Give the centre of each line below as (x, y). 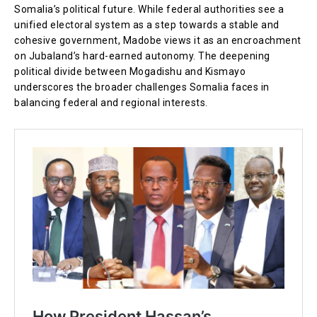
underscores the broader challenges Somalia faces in (142, 87)
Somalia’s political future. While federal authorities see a (149, 9)
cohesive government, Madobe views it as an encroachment (158, 40)
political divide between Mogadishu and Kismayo (130, 71)
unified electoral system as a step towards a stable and (147, 24)
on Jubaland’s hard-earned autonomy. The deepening (142, 56)
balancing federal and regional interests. (111, 102)
